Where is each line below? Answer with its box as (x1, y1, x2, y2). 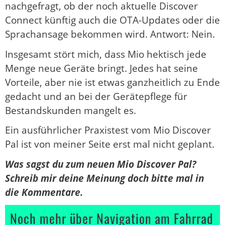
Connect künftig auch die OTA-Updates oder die (5, 14, 220, 27)
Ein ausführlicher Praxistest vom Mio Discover (5, 124, 211, 137)
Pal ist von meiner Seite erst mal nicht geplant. (5, 138, 214, 151)
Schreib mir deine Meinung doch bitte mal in (5, 171, 204, 185)
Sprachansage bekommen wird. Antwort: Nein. (5, 28, 215, 41)
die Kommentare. (5, 185, 83, 199)
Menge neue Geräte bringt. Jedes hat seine (5, 61, 198, 75)
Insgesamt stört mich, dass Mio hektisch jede (5, 47, 206, 61)
